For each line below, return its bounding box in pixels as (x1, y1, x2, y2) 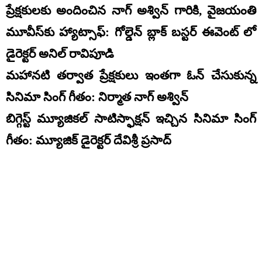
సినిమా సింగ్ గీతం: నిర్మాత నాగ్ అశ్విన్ (6, 89, 188, 104)
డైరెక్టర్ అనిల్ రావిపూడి (6, 46, 114, 61)
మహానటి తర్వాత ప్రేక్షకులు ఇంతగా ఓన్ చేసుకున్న (6, 68, 256, 82)
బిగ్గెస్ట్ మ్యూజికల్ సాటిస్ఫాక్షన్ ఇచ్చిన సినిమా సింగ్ (6, 111, 256, 126)
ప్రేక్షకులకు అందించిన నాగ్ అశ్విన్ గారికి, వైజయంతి (6, 3, 256, 18)
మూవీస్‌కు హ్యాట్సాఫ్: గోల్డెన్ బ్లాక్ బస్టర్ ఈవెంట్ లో (6, 25, 256, 39)
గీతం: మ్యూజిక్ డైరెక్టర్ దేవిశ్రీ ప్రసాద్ (6, 133, 171, 147)
